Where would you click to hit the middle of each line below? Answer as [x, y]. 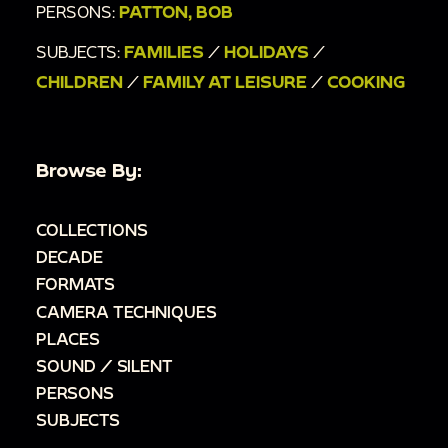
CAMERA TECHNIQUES [126, 311]
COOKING [366, 81]
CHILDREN [79, 81]
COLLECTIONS [92, 230]
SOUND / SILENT [104, 366]
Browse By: [89, 169]
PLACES [68, 338]
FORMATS [75, 284]
